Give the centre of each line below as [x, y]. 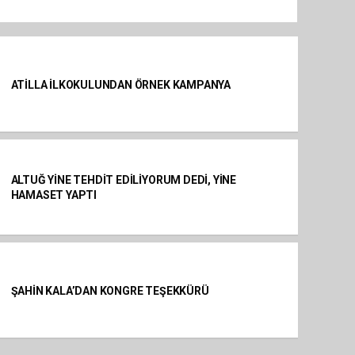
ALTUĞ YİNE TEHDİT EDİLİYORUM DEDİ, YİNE [124, 180]
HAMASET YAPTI [54, 195]
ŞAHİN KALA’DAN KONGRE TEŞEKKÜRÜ [110, 290]
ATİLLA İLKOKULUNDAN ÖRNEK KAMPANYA [120, 84]
